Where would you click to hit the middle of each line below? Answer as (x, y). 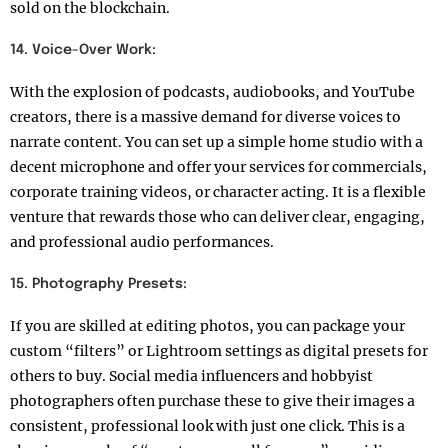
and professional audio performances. (142, 242)
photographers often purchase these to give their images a (212, 401)
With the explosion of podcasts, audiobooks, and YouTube (212, 92)
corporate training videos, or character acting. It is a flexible (218, 192)
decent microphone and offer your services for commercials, (218, 167)
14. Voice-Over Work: (83, 50)
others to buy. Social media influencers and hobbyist (191, 376)
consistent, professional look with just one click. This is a (207, 426)
